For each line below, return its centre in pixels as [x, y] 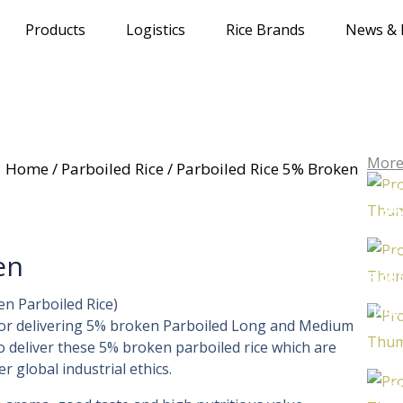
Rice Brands [265, 30]
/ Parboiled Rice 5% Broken [261, 169]
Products [55, 30]
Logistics [156, 30]
